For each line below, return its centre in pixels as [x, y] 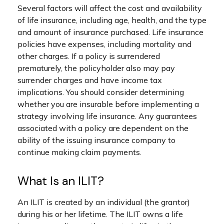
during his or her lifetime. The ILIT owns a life [100, 214]
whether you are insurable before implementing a [108, 104]
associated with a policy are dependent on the [103, 128]
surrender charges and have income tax [90, 80]
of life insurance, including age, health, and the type [112, 20]
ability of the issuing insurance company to [96, 140]
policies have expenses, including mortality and [104, 44]
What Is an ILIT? [61, 181]
